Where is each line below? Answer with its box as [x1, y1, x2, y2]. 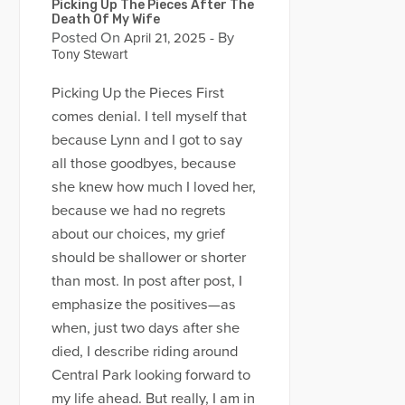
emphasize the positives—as [51, 295, 236, 314]
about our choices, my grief [51, 224, 225, 243]
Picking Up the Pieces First [51, 83, 224, 102]
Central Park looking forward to [51, 365, 250, 384]
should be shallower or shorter [51, 248, 246, 267]
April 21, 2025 [119, 29, 206, 46]
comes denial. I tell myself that [51, 107, 247, 126]
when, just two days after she [51, 318, 240, 337]
